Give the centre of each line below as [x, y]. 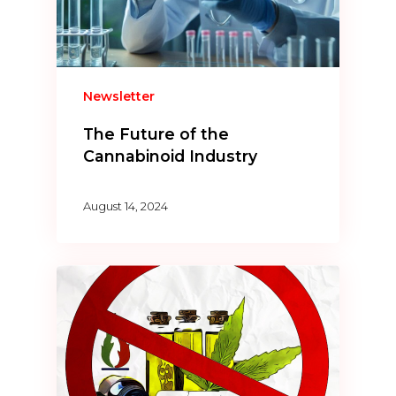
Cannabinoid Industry [171, 156]
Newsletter [119, 96]
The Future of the [156, 133]
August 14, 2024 [126, 206]
